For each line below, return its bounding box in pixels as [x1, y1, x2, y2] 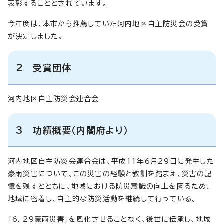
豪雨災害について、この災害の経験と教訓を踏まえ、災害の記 [8, 170, 212, 177]
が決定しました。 [8, 32, 63, 40]
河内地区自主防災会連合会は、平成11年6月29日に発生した [8, 157, 214, 165]
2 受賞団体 [16, 63, 72, 72]
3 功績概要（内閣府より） [16, 125, 129, 135]
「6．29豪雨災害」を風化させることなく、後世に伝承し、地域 [8, 215, 211, 223]
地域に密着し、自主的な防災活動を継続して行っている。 [8, 195, 197, 202]
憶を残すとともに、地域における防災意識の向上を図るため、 [8, 182, 211, 190]
